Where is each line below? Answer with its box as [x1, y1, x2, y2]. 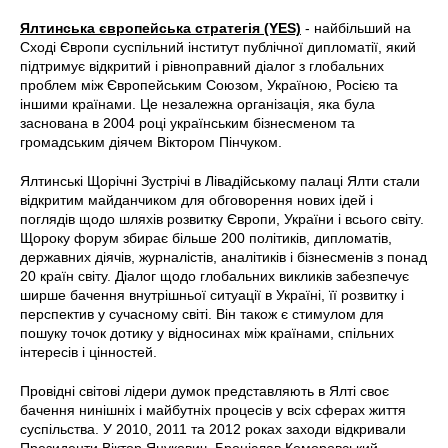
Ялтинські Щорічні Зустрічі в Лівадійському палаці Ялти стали [20, 172, 420, 189]
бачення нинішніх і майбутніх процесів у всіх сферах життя [20, 401, 406, 418]
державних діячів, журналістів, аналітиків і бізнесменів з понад [20, 248, 427, 265]
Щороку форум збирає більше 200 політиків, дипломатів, [20, 229, 392, 246]
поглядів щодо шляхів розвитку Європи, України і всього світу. [20, 210, 424, 227]
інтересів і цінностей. [20, 343, 157, 360]
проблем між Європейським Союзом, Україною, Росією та [20, 76, 398, 93]
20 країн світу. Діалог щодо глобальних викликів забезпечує [20, 267, 409, 284]
